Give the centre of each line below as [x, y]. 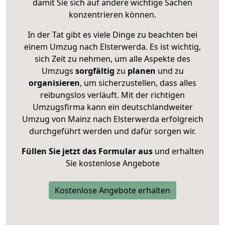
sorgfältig [95, 71]
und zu [170, 71]
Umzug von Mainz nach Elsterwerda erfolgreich [113, 119]
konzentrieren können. [113, 14]
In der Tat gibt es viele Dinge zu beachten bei [113, 34]
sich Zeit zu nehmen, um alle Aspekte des [113, 59]
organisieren [54, 83]
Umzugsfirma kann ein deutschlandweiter [113, 107]
